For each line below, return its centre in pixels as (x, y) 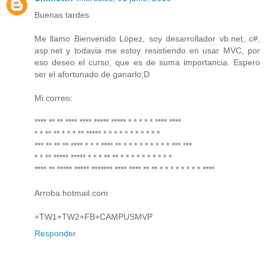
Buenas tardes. (63, 15)
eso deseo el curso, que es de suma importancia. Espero (147, 62)
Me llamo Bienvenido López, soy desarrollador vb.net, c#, (147, 38)
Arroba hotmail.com (71, 193)
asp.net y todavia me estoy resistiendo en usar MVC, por (147, 50)
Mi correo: (53, 98)
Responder (55, 233)
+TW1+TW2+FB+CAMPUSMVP (94, 216)
